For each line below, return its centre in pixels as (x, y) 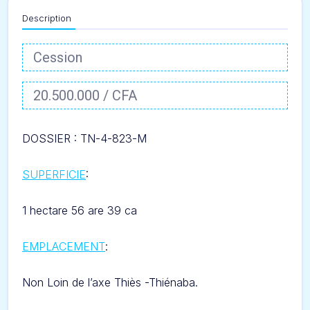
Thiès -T (135, 282)
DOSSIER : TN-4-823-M (84, 138)
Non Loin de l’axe (68, 282)
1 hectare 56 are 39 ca (80, 210)
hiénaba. (177, 282)
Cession (58, 57)
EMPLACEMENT (64, 246)
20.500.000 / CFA (85, 95)
